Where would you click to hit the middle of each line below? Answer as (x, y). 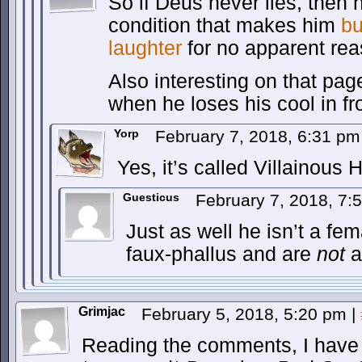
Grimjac (102, 311)
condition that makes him (225, 25)
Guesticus (151, 197)
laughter (145, 48)
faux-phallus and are (221, 254)
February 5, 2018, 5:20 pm (246, 314)
